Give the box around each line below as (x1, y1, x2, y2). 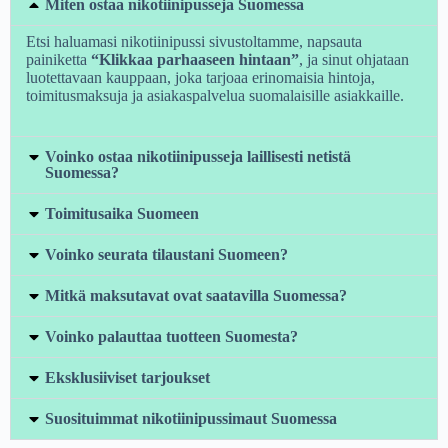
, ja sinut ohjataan (299, 50, 409, 68)
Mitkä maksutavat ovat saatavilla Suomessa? (45, 286, 348, 304)
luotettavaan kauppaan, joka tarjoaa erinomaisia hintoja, (26, 68, 375, 86)
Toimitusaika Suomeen (45, 204, 200, 222)
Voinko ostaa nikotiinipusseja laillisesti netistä (45, 147, 352, 165)
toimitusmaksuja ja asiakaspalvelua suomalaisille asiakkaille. (26, 86, 404, 104)
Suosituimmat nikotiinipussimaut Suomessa (45, 409, 338, 427)
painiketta (26, 50, 91, 68)
